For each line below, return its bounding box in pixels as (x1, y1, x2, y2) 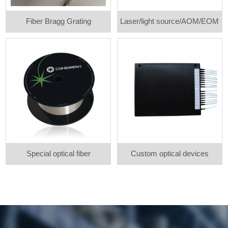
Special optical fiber (26, 149, 91, 158)
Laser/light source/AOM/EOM (120, 17, 219, 26)
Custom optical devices (130, 149, 209, 158)
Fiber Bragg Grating (25, 17, 91, 26)
